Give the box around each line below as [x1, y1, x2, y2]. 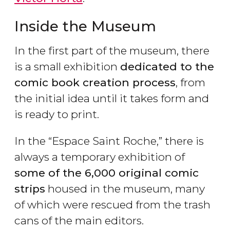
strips [14, 182, 45, 196]
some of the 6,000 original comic [14, 166, 199, 180]
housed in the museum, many [45, 182, 205, 196]
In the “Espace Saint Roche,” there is [14, 135, 204, 148]
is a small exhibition [14, 60, 120, 73]
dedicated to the [120, 60, 214, 73]
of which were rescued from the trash [14, 198, 210, 212]
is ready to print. [14, 108, 99, 121]
